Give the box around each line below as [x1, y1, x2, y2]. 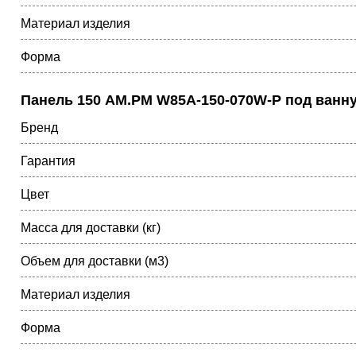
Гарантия [21, 154, 75, 168]
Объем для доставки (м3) [21, 254, 168, 268]
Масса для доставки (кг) [21, 221, 161, 234]
